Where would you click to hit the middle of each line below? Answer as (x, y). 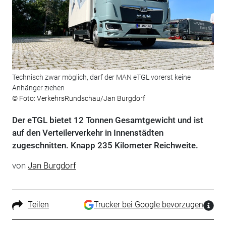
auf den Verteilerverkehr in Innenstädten (88, 133)
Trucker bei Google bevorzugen (149, 205)
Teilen (38, 205)
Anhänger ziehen (38, 88)
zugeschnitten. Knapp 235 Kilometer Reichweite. (105, 146)
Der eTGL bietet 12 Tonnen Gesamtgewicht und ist (107, 120)
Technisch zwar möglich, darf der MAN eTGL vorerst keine (101, 77)
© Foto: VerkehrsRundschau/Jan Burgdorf (78, 99)
